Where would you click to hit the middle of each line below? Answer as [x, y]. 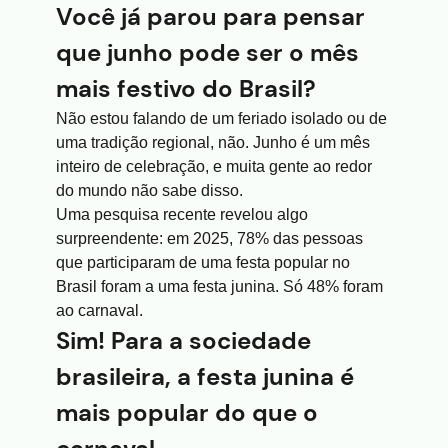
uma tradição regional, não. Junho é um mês [213, 142]
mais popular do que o [187, 412]
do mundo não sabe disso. [149, 190]
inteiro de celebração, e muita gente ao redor [214, 166]
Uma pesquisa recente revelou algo [182, 214]
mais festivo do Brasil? [189, 88]
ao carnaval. [101, 310]
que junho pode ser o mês [207, 52]
